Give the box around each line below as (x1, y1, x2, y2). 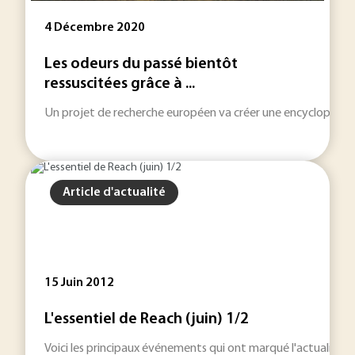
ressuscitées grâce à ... (44, 76, 195, 92)
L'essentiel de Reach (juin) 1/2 (44, 311, 249, 327)
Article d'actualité (63, 186, 166, 199)
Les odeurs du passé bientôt (44, 56, 238, 72)
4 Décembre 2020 (44, 21, 145, 34)
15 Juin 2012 (44, 277, 114, 289)
